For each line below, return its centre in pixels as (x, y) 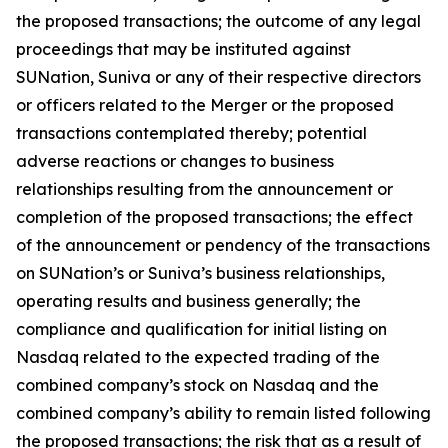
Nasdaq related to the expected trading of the (198, 357)
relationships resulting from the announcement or (204, 189)
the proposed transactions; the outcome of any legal (218, 21)
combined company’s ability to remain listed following (223, 413)
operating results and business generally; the (188, 301)
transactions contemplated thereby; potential (191, 133)
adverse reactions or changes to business (175, 161)
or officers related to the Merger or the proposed (205, 105)
